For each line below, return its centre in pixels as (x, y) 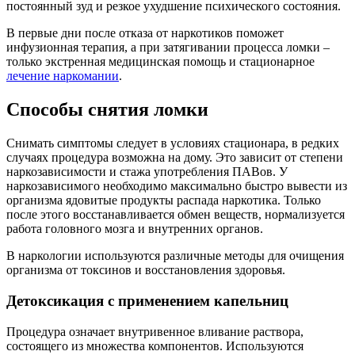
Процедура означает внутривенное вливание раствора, (155, 331)
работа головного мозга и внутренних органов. (135, 229)
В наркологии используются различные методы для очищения (175, 256)
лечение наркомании (63, 76)
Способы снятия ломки (107, 110)
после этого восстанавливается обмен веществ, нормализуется (176, 215)
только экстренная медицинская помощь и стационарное (160, 62)
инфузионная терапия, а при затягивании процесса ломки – (168, 48)
